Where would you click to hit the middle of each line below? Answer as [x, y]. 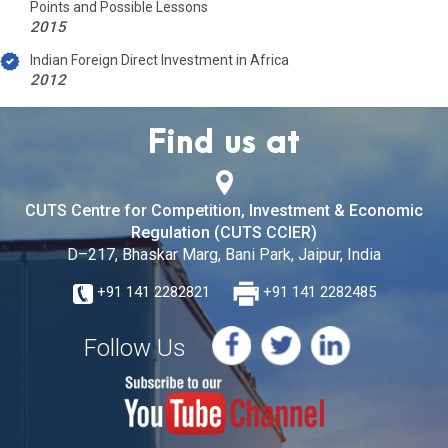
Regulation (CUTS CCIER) [224, 232]
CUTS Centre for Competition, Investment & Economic [224, 210]
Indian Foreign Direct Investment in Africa [159, 60]
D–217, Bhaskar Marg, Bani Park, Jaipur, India [224, 254]
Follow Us [135, 348]
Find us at [224, 143]
